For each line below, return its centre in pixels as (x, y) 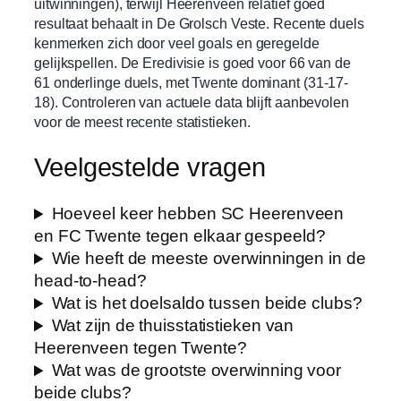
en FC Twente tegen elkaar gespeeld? (180, 236)
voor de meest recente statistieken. (142, 121)
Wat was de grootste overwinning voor (196, 371)
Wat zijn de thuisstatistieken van (173, 326)
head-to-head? (90, 281)
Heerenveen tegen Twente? (141, 348)
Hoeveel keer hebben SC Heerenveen (198, 214)
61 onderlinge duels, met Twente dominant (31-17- (192, 82)
